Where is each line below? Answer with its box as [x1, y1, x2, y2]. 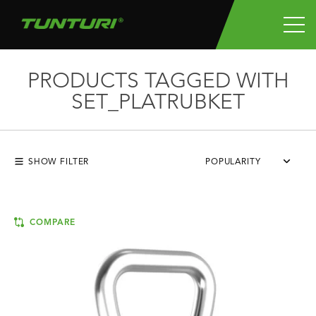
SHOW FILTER [25, 158, 90, 166]
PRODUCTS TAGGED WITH [27, 71, 289, 92]
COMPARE [26, 219, 76, 227]
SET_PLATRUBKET [71, 92, 245, 114]
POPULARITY [205, 158, 261, 166]
